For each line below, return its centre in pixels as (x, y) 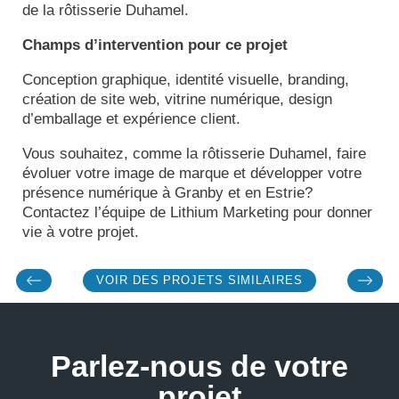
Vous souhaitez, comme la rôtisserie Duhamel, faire (194, 154)
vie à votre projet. (81, 232)
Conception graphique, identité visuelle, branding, (186, 80)
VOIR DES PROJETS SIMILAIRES (199, 280)
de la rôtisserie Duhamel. (106, 11)
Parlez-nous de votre (199, 366)
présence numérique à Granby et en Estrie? (167, 193)
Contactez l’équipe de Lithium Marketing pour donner (197, 213)
